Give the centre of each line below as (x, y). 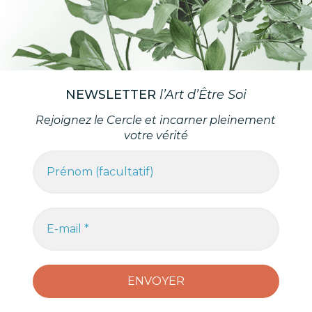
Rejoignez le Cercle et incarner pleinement (156, 163)
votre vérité (156, 178)
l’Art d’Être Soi (203, 138)
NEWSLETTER (110, 138)
